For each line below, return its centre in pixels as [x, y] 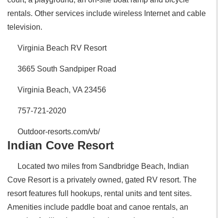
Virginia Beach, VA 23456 [62, 90]
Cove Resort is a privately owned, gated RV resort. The [102, 180]
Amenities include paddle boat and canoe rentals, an [98, 207]
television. [25, 27]
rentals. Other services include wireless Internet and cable [107, 13]
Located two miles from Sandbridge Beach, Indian [103, 166]
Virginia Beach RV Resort [62, 48]
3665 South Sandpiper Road [67, 69]
